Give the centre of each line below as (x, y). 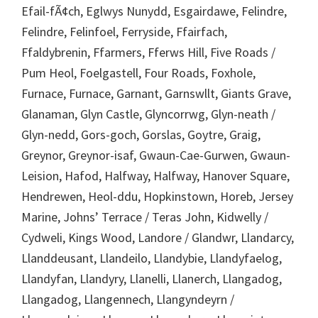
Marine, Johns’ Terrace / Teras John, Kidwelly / (145, 216)
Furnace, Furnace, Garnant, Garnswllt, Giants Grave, (156, 93)
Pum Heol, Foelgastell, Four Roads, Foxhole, (138, 72)
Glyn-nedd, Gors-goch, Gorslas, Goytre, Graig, (141, 134)
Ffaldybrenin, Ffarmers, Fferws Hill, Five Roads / (148, 52)
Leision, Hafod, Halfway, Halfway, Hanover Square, (155, 175)
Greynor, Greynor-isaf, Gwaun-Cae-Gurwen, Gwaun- (156, 155)
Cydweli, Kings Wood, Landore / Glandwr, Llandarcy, (158, 237)
